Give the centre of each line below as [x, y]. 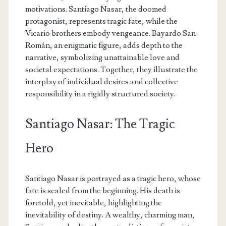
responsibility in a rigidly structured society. [100, 94]
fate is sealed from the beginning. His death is [102, 190]
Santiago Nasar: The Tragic [100, 124]
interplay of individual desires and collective [101, 81]
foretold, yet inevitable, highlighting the [93, 203]
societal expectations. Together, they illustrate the [111, 69]
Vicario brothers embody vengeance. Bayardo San [110, 33]
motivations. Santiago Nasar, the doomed [96, 9]
